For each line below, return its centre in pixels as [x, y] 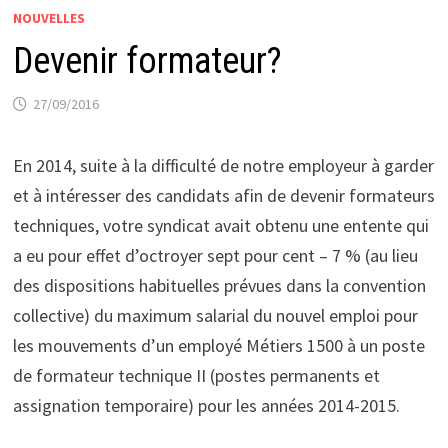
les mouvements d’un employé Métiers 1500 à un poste [218, 346]
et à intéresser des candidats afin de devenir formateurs [223, 196]
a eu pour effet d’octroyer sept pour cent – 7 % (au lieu [215, 256]
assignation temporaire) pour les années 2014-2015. [206, 406]
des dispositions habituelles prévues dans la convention [219, 286]
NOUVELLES [48, 18]
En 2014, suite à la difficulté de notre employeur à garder [223, 166]
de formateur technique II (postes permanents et [196, 376]
